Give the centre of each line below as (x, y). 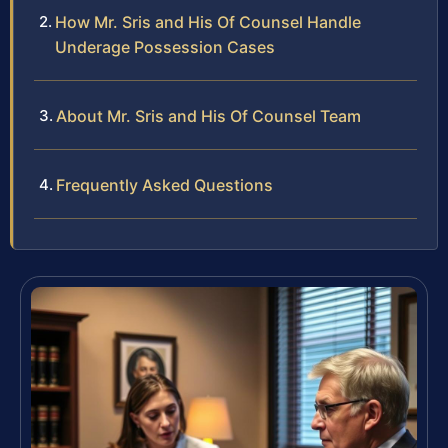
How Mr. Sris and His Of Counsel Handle (208, 22)
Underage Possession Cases (165, 47)
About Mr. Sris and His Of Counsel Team (208, 116)
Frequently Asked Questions (164, 185)
